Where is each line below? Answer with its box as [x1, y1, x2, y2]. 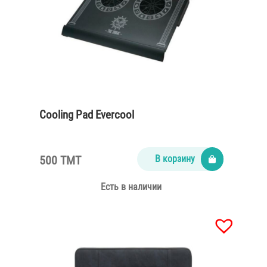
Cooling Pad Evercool [39, 108, 134, 122]
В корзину [154, 153, 195, 165]
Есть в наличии [101, 181, 162, 193]
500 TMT [39, 153, 81, 168]
